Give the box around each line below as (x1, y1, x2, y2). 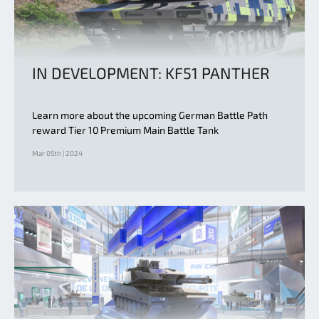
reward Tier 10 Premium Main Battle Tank (32, 123, 219, 136)
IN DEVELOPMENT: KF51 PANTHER (32, 63, 270, 82)
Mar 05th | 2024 (32, 148, 83, 157)
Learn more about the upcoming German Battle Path (32, 108, 268, 121)
